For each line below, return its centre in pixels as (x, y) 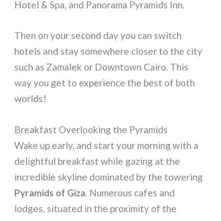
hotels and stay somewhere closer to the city (109, 51)
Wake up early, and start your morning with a (107, 145)
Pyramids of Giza (50, 192)
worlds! (31, 99)
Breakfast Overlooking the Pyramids (91, 129)
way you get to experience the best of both (105, 83)
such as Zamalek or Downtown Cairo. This (102, 67)
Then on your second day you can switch (98, 36)
